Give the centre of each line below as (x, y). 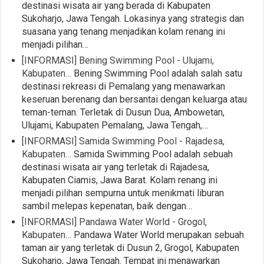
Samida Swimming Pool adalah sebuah (152, 154)
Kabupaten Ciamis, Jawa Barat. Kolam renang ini (120, 180)
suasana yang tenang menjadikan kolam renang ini (124, 31)
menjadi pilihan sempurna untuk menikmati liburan (123, 193)
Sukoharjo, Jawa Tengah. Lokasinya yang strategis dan (133, 18)
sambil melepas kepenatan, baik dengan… (107, 206)
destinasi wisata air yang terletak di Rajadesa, (116, 167)
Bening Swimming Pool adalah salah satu (157, 73)
